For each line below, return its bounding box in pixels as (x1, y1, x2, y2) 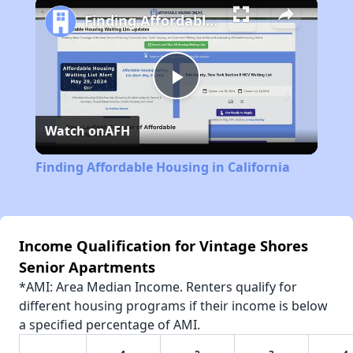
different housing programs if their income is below (19, 297, 328, 315)
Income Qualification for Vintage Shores (19, 236, 308, 256)
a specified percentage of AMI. (19, 316, 200, 334)
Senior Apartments (19, 257, 155, 277)
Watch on (44, 122, 105, 140)
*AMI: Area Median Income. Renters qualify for (19, 278, 297, 296)
